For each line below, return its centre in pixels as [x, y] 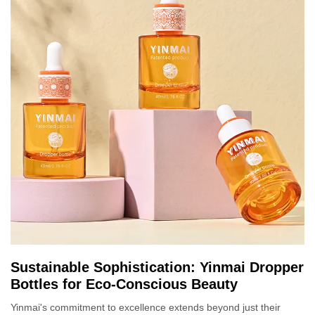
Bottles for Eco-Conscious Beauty [124, 284]
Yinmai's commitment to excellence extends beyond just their [146, 308]
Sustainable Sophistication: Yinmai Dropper [157, 268]
